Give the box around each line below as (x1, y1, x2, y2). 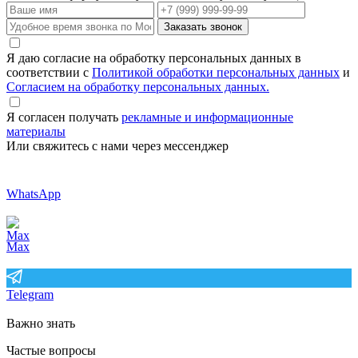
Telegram (6, 288, 54, 302)
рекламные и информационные (121, 110, 293, 125)
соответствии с (6, 66, 92, 80)
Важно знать (6, 316, 75, 331)
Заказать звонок (164, 21, 242, 34)
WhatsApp (6, 187, 61, 201)
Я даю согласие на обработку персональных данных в (6, 51, 301, 66)
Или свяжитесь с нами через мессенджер (6, 139, 229, 153)
